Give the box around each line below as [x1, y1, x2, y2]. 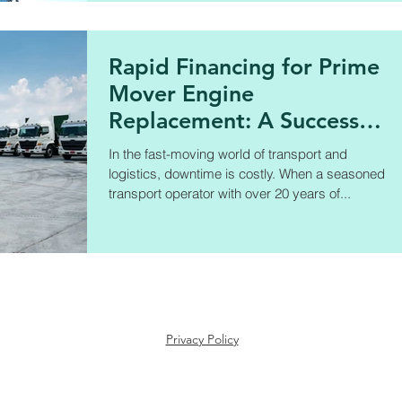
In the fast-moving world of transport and [109, 145, 347, 162]
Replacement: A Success [109, 107, 359, 134]
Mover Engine [109, 80, 254, 107]
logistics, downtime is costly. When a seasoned [109, 165, 385, 182]
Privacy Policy [165, 330, 239, 347]
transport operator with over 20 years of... [109, 185, 351, 202]
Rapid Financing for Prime [109, 53, 380, 80]
